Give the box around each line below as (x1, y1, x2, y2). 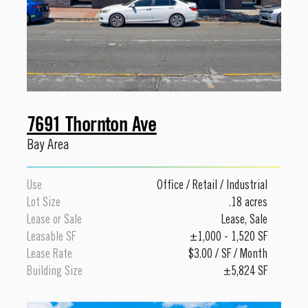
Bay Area (27, 139, 69, 153)
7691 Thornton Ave (27, 111, 157, 137)
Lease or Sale (27, 214, 82, 227)
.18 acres (229, 197, 267, 210)
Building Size (27, 265, 82, 278)
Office (157, 179, 186, 192)
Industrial (223, 179, 267, 192)
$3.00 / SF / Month (188, 248, 267, 261)
